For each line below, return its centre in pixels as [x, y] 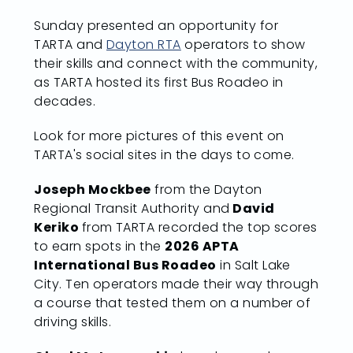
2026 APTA [202, 246]
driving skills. [74, 322]
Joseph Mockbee [93, 190]
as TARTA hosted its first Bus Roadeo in [159, 82]
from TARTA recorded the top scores [199, 227]
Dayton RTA [144, 45]
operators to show [243, 45]
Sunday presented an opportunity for [156, 26]
